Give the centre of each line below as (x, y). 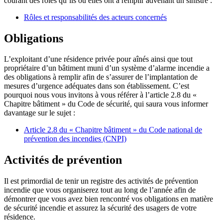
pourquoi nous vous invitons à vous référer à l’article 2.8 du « (100, 95)
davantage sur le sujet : (41, 113)
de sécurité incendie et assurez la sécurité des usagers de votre (100, 208)
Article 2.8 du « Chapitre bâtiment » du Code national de (113, 130)
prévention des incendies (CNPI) (75, 139)
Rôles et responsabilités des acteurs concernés (95, 17)
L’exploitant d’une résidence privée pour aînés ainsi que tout (98, 59)
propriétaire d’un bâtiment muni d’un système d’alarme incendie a (107, 68)
